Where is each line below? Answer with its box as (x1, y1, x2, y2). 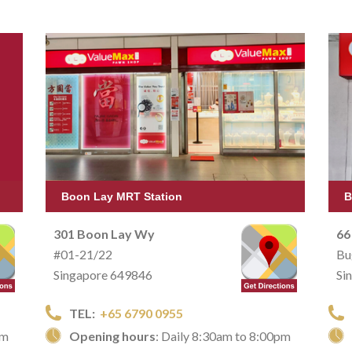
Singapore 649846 (53, 266, 152, 282)
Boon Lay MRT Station (61, 189, 182, 203)
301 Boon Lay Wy (53, 225, 155, 241)
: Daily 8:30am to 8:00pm (156, 328, 291, 343)
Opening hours (69, 328, 156, 343)
